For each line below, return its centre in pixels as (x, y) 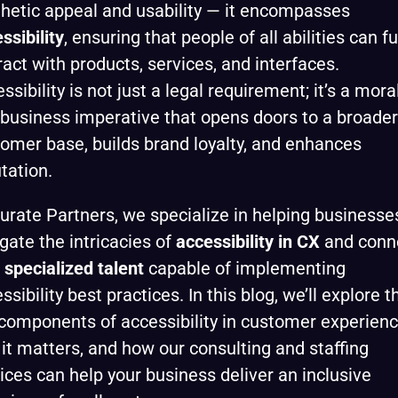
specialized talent (74, 268)
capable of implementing (245, 268)
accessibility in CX (248, 242)
